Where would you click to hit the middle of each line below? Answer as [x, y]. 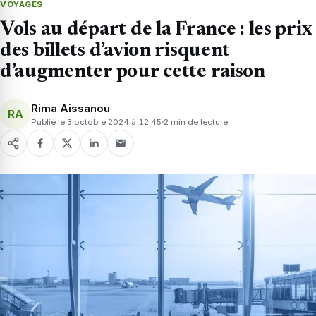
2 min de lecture [196, 122]
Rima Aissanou [71, 108]
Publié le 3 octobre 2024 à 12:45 [96, 122]
